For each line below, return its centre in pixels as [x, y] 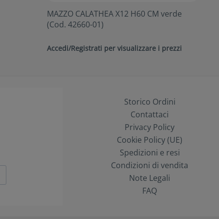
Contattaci [150, 115]
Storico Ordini [150, 102]
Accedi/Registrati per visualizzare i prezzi [114, 48]
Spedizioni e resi [150, 153]
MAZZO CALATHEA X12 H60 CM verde [114, 13]
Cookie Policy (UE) [150, 140]
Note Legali [150, 178]
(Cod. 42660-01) [75, 24]
